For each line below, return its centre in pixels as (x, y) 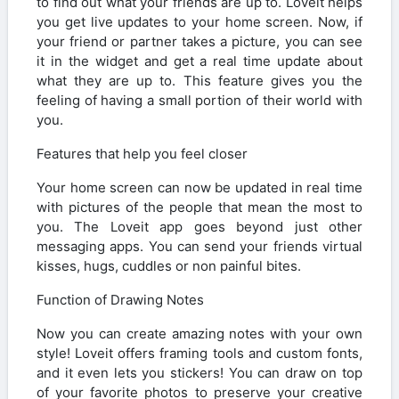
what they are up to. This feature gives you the (199, 80)
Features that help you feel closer (142, 153)
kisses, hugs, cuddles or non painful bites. (169, 265)
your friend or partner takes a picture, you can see (199, 41)
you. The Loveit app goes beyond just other (199, 226)
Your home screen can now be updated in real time (199, 187)
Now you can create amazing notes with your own (199, 333)
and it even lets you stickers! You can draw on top (199, 372)
